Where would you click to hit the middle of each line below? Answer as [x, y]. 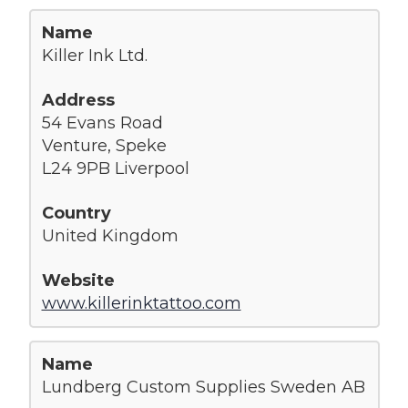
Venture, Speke [104, 145]
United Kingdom [110, 235]
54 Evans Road [102, 122]
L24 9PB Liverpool [115, 168]
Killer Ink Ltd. [94, 55]
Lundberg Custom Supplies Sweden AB [203, 387]
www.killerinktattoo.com [141, 303]
